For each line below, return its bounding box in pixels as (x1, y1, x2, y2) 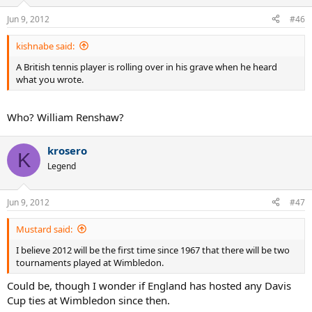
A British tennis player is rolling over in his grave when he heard (16, 60, 277, 73)
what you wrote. (16, 72, 84, 86)
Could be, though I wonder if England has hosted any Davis (7, 279, 291, 293)
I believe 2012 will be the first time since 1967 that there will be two (16, 243, 290, 256)
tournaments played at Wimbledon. (16, 256, 164, 269)
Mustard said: (16, 222, 72, 235)
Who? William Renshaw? (7, 110, 124, 125)
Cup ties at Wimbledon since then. (7, 293, 170, 308)
